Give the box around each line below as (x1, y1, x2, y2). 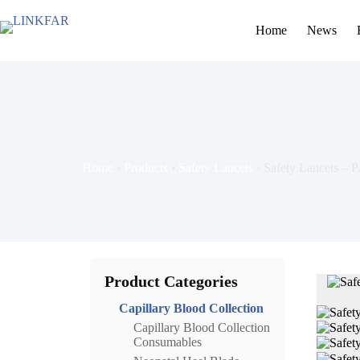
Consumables (133, 335, 202, 349)
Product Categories (104, 272, 238, 290)
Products (124, 161, 168, 174)
